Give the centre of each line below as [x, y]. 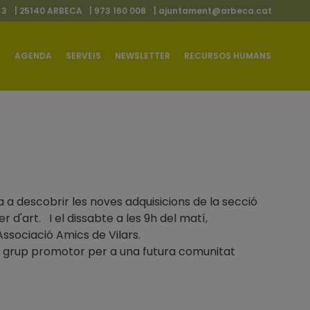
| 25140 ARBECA [48, 11]
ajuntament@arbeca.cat [215, 11]
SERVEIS [84, 56]
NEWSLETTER [143, 56]
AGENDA [34, 56]
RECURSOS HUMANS [228, 56]
